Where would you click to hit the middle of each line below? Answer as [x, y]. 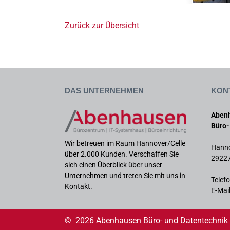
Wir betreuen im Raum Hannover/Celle [125, 143]
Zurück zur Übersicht [102, 25]
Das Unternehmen [104, 89]
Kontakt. [79, 186]
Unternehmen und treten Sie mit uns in [125, 175]
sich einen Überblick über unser [113, 165]
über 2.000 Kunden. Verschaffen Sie [122, 154]
